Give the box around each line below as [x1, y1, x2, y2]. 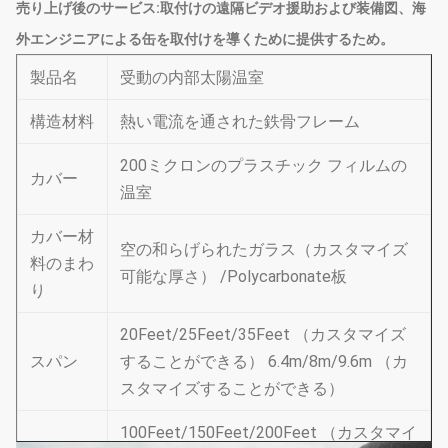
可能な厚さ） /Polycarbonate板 [120, 267, 347, 286]
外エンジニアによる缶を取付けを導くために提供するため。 [16, 31, 394, 47]
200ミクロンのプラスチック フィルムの [120, 156, 407, 175]
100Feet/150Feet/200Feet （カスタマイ [120, 423, 417, 442]
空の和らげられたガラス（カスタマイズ [120, 240, 408, 259]
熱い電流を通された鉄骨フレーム [120, 112, 360, 131]
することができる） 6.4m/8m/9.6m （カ [120, 352, 408, 371]
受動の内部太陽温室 [120, 68, 264, 87]
